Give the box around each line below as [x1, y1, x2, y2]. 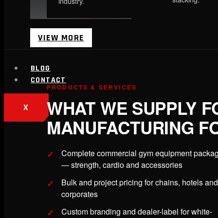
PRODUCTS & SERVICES [47, 83, 137, 92]
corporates [61, 188, 98, 200]
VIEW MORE [38, 32, 84, 44]
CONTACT [31, 75, 66, 86]
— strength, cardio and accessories [61, 159, 182, 171]
